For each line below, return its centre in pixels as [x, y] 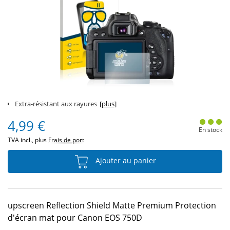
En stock [210, 130]
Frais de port [66, 140]
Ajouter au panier [125, 161]
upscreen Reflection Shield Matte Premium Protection [112, 205]
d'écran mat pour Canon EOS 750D [75, 218]
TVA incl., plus [28, 140]
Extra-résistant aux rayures [56, 104]
